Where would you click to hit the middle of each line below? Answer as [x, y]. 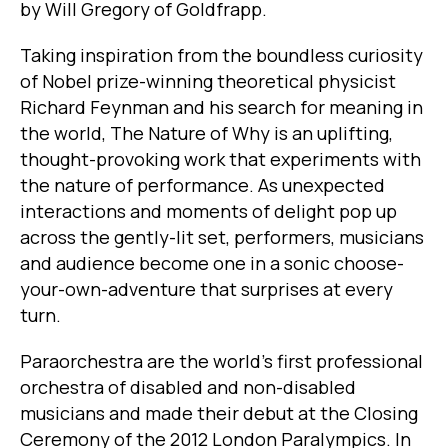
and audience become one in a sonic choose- [212, 263]
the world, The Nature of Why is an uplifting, [206, 133]
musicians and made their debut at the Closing [219, 413]
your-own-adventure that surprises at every [206, 289]
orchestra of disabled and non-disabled [188, 387]
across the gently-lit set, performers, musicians [222, 237]
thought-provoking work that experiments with [220, 159]
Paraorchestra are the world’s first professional [221, 361]
